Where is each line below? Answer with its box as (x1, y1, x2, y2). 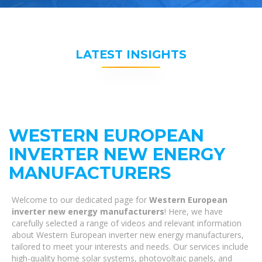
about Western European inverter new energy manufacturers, (12, 229, 244, 240)
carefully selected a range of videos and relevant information (12, 218, 242, 229)
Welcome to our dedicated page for (12, 194, 149, 205)
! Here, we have (164, 206, 223, 217)
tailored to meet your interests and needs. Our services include (12, 241, 249, 252)
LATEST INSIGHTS (75, 47, 187, 61)
